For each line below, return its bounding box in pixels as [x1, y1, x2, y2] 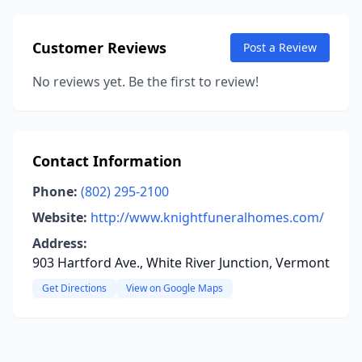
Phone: [32, 183, 78, 200]
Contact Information [32, 151, 182, 170]
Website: [32, 208, 87, 226]
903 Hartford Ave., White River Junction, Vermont [32, 254, 330, 271]
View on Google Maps [126, 281, 223, 295]
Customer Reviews [32, 38, 166, 57]
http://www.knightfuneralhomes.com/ [90, 208, 324, 226]
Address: [32, 234, 87, 252]
